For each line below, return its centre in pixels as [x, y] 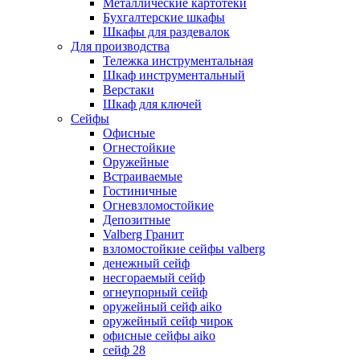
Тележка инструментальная [178, 61]
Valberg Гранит [143, 234]
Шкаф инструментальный [174, 75]
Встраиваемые [143, 176]
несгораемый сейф [154, 278]
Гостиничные [140, 191]
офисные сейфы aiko [159, 335]
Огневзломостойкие [158, 205]
